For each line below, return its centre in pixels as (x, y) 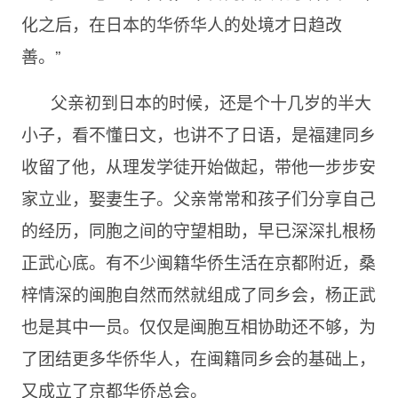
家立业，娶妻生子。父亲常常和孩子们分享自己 (198, 197)
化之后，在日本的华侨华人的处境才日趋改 (181, 23)
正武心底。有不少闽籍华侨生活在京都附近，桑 (198, 261)
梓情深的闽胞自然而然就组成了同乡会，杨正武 (198, 293)
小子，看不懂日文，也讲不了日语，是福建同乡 (198, 133)
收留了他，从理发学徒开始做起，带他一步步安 (198, 165)
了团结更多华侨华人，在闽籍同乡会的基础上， (198, 357)
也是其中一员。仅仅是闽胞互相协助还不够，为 (198, 325)
